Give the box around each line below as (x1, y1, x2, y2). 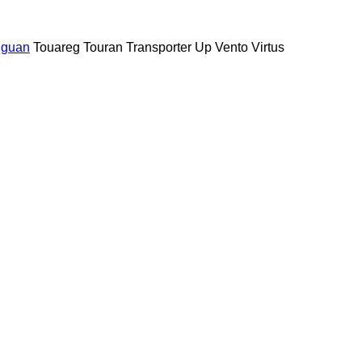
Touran (83, 40, 123, 54)
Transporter (126, 40, 192, 54)
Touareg (33, 40, 80, 54)
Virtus (251, 40, 284, 54)
